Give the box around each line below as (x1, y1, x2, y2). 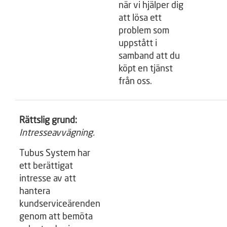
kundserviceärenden (19, 200, 100, 209)
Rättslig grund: (19, 116, 77, 125)
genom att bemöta (19, 212, 93, 221)
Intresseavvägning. (19, 129, 95, 138)
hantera (19, 187, 50, 196)
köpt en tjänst (119, 64, 173, 73)
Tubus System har (19, 149, 90, 158)
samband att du (119, 52, 180, 61)
